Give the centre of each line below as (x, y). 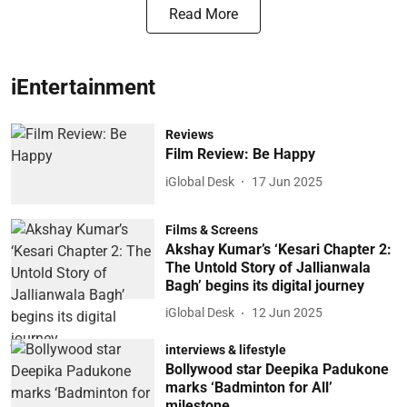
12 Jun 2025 (287, 313)
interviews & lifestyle (225, 349)
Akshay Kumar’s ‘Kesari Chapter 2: (278, 249)
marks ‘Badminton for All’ (248, 387)
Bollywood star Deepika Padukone (277, 369)
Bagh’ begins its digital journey (264, 285)
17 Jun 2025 (287, 181)
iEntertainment (83, 87)
